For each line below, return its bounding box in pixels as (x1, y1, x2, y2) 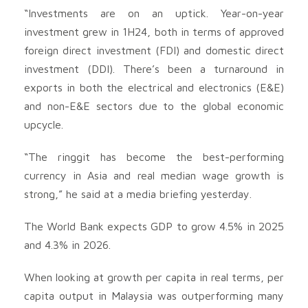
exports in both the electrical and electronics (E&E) (24, 80, 284, 93)
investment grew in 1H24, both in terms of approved (24, 25, 284, 38)
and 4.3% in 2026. (24, 238, 111, 251)
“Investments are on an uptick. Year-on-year (24, 6, 284, 19)
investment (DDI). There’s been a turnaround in (24, 62, 284, 75)
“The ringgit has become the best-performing (24, 150, 284, 163)
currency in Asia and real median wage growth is (24, 168, 284, 181)
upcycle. (24, 118, 63, 131)
